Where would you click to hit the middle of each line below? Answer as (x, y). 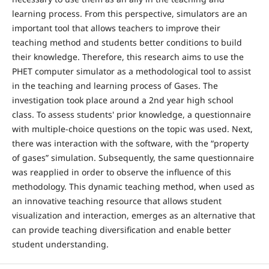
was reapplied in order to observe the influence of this (121, 172)
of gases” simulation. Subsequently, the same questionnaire (133, 157)
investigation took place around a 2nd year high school (122, 100)
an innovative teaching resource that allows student (116, 201)
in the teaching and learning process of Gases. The (115, 85)
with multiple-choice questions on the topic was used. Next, (132, 128)
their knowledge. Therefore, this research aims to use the (128, 56)
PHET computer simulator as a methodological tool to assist (131, 71)
